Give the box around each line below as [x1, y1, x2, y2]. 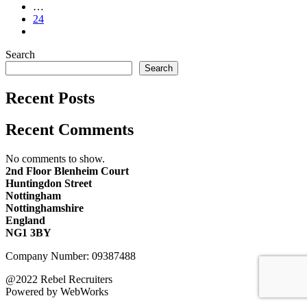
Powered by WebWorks [5, 286, 108, 298]
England [5, 214, 45, 227]
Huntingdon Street [5, 177, 92, 190]
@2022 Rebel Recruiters [5, 273, 112, 286]
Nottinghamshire [5, 202, 84, 214]
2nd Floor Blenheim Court [5, 165, 129, 177]
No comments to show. [5, 153, 105, 165]
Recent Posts [5, 88, 95, 107]
